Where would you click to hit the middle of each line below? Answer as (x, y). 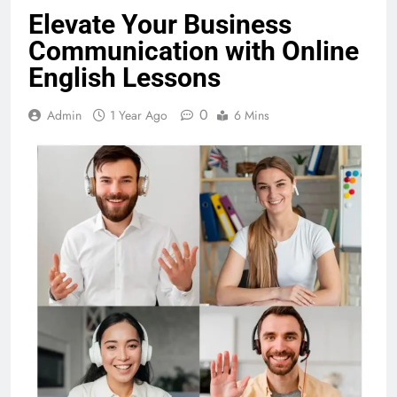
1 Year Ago (139, 115)
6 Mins (252, 115)
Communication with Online (194, 51)
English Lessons (125, 77)
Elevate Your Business (160, 24)
